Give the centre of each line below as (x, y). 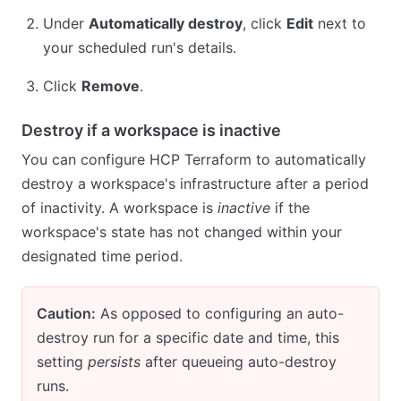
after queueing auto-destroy (239, 362)
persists (114, 362)
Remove (111, 86)
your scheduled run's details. (140, 47)
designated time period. (102, 256)
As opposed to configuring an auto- (220, 313)
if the (290, 208)
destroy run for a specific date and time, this (188, 337)
